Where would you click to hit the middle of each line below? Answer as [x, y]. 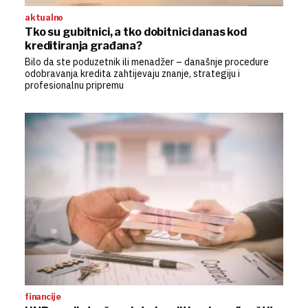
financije [43, 296]
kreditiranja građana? [84, 45]
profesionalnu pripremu [74, 85]
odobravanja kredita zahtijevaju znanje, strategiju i [132, 73]
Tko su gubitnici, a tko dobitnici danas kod [136, 32]
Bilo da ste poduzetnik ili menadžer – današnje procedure [147, 62]
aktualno [44, 17]
